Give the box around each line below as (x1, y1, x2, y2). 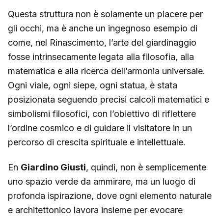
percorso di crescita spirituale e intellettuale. (8, 137, 186, 147)
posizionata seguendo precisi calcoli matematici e (8, 94, 209, 105)
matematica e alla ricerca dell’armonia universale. (8, 65, 205, 76)
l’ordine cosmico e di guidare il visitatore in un (8, 122, 192, 133)
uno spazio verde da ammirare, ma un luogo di (8, 176, 195, 187)
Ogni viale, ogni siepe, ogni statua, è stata (8, 80, 177, 90)
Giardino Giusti (21, 162, 86, 173)
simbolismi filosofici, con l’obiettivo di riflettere (8, 108, 196, 119)
